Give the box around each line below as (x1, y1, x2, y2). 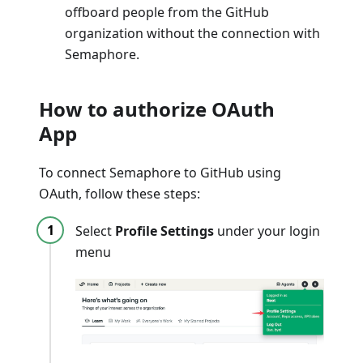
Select (75, 221, 115, 240)
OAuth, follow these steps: (39, 184, 200, 203)
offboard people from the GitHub (65, 2, 269, 21)
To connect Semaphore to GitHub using (39, 163, 281, 181)
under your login (214, 221, 320, 240)
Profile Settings (115, 221, 214, 240)
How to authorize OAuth (39, 95, 275, 122)
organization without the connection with (65, 23, 320, 42)
